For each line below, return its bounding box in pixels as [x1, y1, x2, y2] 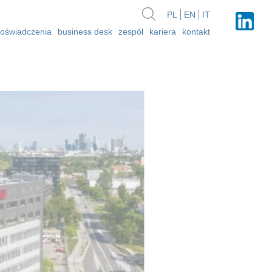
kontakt [182, 27, 210, 36]
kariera [149, 27, 176, 36]
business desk [58, 27, 112, 36]
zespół [118, 27, 143, 36]
